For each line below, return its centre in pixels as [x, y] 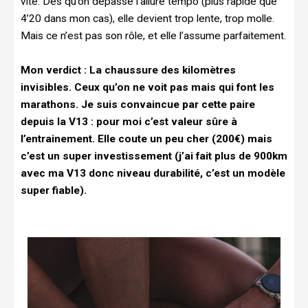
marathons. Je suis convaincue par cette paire [138, 105]
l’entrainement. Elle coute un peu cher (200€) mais [146, 139]
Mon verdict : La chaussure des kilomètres [128, 70]
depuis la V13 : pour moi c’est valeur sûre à [129, 122]
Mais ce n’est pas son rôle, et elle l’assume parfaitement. [153, 36]
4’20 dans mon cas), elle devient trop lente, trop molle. [147, 19]
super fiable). [54, 191]
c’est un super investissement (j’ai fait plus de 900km [154, 156]
